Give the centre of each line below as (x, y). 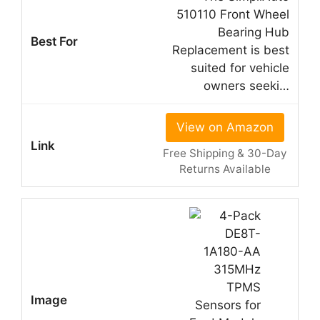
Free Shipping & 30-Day (225, 154)
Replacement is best (231, 50)
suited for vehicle (240, 68)
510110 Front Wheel (233, 15)
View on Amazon (225, 127)
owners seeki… (246, 86)
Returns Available (225, 169)
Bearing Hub (254, 32)
